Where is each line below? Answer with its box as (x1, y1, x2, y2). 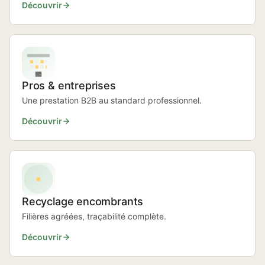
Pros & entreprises (22, 79, 116, 92)
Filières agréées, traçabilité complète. (22, 211, 166, 221)
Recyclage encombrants (22, 195, 144, 208)
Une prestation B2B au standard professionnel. (22, 95, 202, 105)
